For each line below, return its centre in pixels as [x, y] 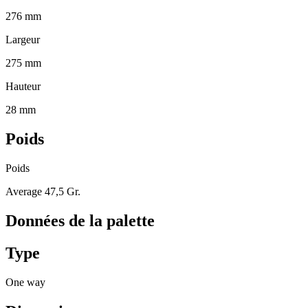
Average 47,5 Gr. [43, 191]
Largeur [23, 40]
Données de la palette [80, 220]
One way [25, 282]
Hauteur [23, 87]
